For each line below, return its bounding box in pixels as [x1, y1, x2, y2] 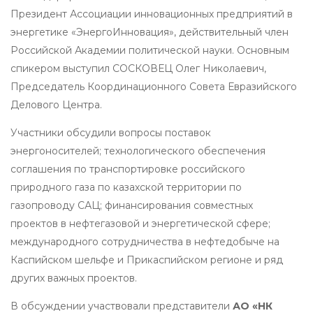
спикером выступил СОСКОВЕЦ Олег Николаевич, [10, 61, 266, 75]
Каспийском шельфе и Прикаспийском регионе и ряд [10, 253, 283, 266]
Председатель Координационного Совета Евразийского [10, 80, 297, 93]
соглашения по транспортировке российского [10, 162, 245, 175]
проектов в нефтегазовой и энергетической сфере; [10, 217, 270, 230]
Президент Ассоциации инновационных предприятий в [10, 7, 293, 20]
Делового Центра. [10, 98, 102, 111]
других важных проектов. [10, 271, 137, 284]
